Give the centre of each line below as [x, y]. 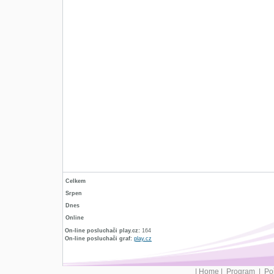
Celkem [76, 181]
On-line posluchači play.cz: [102, 231]
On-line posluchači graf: [98, 239]
